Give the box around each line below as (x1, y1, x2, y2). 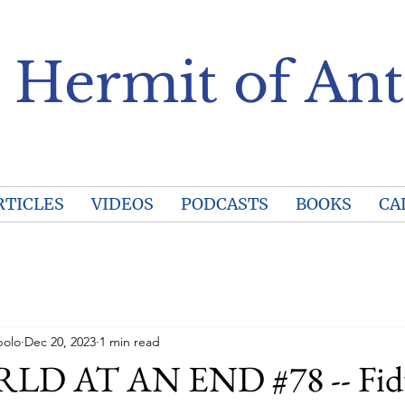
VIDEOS (90, 193, 154, 214)
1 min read (99, 333, 160, 350)
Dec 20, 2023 (24, 333, 96, 350)
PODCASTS (180, 193, 268, 214)
